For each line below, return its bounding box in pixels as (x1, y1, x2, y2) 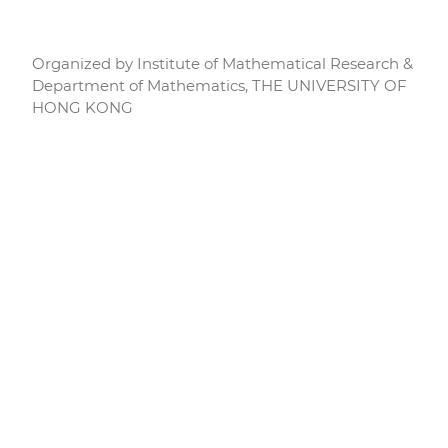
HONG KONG (32, 97, 133, 117)
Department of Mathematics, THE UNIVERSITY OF (32, 75, 407, 95)
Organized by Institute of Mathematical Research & (32, 53, 413, 73)
